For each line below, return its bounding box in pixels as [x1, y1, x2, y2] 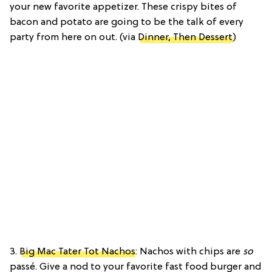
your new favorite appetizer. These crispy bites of [10, 1, 237, 13]
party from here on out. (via [10, 32, 138, 43]
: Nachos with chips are [135, 246, 243, 257]
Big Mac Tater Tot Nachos [19, 246, 135, 257]
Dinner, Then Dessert [138, 32, 233, 43]
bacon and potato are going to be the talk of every [10, 16, 243, 28]
